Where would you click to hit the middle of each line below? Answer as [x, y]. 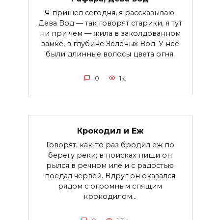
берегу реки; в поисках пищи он [110, 155]
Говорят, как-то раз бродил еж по [110, 145]
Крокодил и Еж [110, 131]
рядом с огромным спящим [110, 186]
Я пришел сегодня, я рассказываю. [110, 13]
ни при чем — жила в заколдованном [110, 33]
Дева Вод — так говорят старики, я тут [110, 23]
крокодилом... [110, 196]
